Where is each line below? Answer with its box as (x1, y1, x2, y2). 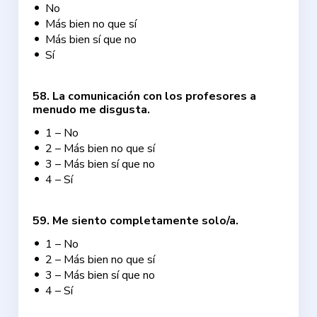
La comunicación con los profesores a (52, 88, 257, 104)
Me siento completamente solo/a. (52, 213, 239, 229)
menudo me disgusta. (33, 102, 151, 117)
